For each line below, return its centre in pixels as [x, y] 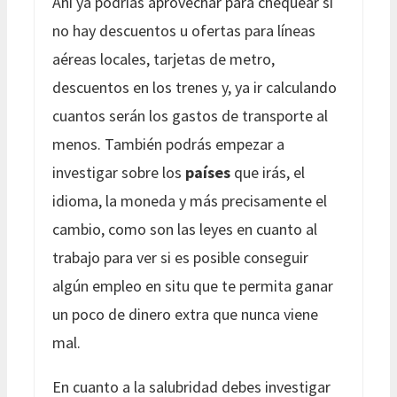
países [208, 172]
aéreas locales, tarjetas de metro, [163, 58]
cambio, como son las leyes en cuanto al [185, 229]
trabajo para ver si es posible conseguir [180, 257]
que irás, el [268, 172]
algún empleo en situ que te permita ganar [193, 285]
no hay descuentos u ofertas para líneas [184, 30]
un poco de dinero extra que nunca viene [185, 314]
